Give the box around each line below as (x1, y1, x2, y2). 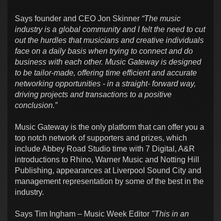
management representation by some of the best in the (15, 177, 204, 185)
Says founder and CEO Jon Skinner (15, 14, 142, 23)
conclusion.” (15, 101, 57, 110)
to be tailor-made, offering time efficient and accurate (15, 68, 197, 77)
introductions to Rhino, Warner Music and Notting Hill (15, 155, 199, 164)
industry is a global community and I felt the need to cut (15, 25, 205, 34)
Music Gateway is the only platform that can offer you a (15, 122, 204, 131)
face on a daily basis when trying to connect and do (15, 46, 193, 55)
